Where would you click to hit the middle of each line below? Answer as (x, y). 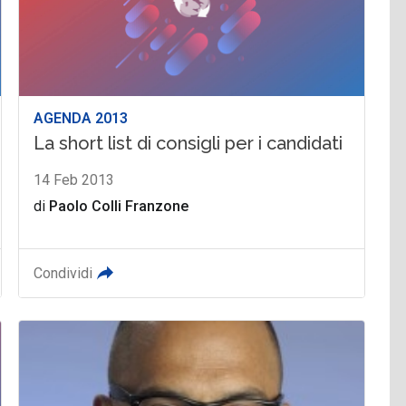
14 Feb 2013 (74, 179)
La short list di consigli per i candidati (188, 143)
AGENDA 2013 (81, 118)
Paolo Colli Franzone (119, 206)
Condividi (63, 273)
